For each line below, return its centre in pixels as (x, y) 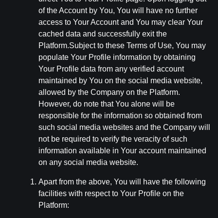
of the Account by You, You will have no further (118, 10)
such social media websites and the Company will (124, 127)
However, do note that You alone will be (107, 104)
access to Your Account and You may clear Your (121, 22)
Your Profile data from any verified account (111, 69)
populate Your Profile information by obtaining (117, 57)
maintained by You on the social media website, (120, 81)
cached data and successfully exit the (103, 34)
